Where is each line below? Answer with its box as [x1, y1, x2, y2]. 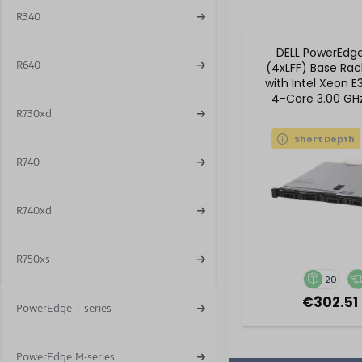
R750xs [16, 252, 50, 266]
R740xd [16, 204, 52, 217]
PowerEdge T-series [16, 301, 112, 315]
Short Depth [294, 132, 356, 145]
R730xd [16, 107, 52, 120]
